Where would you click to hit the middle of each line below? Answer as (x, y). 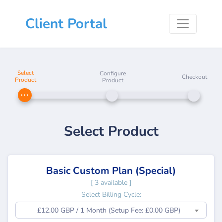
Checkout (194, 77)
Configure (112, 73)
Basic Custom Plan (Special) (111, 171)
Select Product (111, 131)
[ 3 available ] (111, 183)
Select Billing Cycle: (111, 194)
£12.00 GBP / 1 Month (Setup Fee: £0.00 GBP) (109, 210)
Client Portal (66, 24)
